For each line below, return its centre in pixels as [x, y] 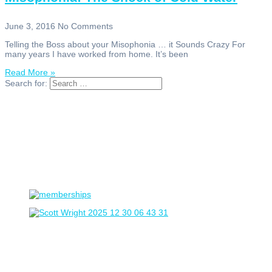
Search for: [26, 83]
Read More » [30, 73]
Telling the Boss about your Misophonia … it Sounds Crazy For [125, 45]
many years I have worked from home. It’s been [97, 54]
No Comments [85, 26]
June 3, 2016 [31, 26]
